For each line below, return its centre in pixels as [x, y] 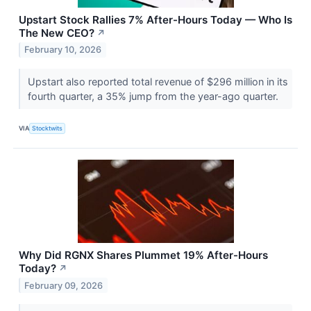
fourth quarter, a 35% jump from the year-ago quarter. [154, 96]
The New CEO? [57, 33]
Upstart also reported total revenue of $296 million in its [158, 81]
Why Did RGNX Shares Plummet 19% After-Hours [143, 255]
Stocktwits [48, 128]
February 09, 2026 [64, 285]
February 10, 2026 [63, 50]
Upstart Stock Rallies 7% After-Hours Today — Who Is [155, 19]
